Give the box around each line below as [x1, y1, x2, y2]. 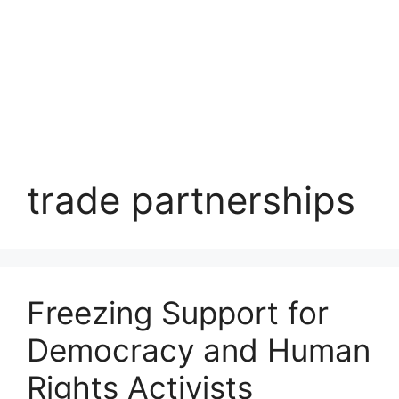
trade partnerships [27, 177, 355, 223]
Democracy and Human [27, 331, 370, 369]
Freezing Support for [27, 294, 329, 331]
